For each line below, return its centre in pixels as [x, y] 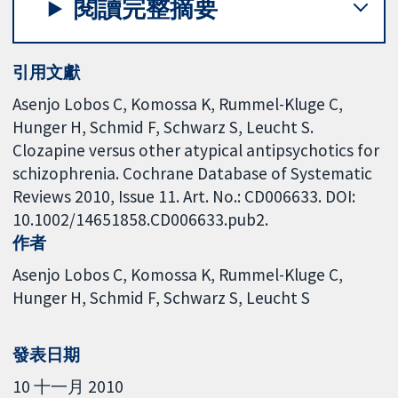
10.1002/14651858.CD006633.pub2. [141, 219]
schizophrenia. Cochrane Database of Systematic [193, 173]
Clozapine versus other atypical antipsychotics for [196, 150]
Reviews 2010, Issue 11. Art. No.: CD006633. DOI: [184, 196]
